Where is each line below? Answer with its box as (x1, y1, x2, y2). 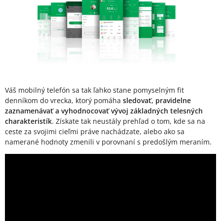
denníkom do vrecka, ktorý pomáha (5, 95, 121, 105)
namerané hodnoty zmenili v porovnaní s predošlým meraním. (5, 137, 212, 147)
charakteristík (5, 116, 52, 126)
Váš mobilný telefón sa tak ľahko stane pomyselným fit (5, 85, 184, 95)
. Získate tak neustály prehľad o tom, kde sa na (52, 116, 205, 126)
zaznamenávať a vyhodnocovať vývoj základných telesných (5, 106, 203, 115)
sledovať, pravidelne (121, 95, 191, 105)
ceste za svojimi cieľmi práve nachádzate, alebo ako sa (5, 126, 184, 136)
